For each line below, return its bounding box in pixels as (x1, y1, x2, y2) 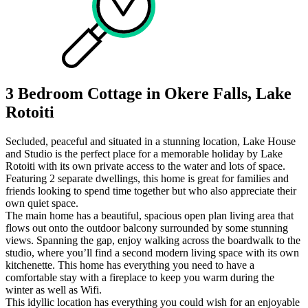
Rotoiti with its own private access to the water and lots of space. (5, 159, 285, 172)
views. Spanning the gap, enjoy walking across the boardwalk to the (5, 234, 300, 246)
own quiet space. (5, 197, 78, 209)
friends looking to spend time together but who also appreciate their (5, 184, 296, 197)
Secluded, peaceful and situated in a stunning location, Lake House (5, 135, 296, 147)
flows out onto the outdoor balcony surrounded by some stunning (5, 221, 288, 234)
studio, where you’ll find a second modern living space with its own (5, 246, 299, 258)
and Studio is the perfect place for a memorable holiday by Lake (5, 147, 283, 159)
